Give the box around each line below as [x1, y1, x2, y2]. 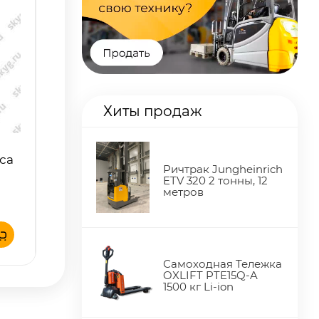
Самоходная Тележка [163, 257, 283, 271]
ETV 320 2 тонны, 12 [163, 174, 268, 188]
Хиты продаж [103, 103, 202, 120]
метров [163, 185, 204, 199]
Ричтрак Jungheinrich [163, 162, 283, 177]
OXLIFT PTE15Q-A [163, 268, 258, 283]
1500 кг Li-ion [163, 280, 234, 294]
